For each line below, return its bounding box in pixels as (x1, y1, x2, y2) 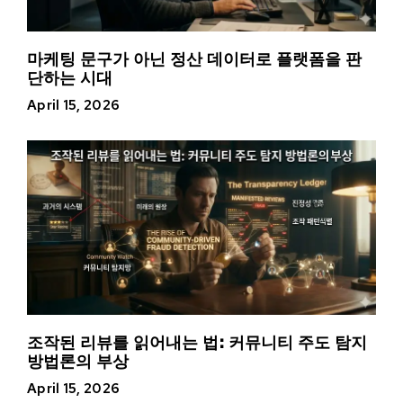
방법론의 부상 (27, 345, 129, 377)
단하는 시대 (27, 62, 112, 94)
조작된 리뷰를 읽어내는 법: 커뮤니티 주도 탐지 (27, 327, 367, 358)
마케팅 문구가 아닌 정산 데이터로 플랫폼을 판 (27, 43, 362, 75)
